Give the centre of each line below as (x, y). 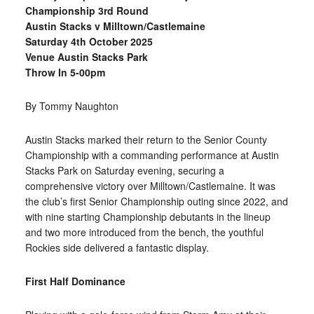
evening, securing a (180, 171)
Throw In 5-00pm (65, 73)
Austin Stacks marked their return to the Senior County (146, 140)
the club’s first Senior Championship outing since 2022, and (156, 202)
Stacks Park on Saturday (81, 171)
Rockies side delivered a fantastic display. (117, 248)
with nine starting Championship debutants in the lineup (148, 217)
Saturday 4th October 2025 (89, 42)
